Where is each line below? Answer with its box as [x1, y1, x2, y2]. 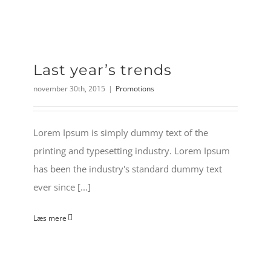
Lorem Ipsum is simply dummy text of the [33, 126, 208, 139]
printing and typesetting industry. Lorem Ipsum [33, 144, 230, 157]
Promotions [116, 83, 154, 94]
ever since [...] [33, 180, 91, 193]
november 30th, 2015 [33, 83, 105, 94]
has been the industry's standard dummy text [33, 162, 222, 175]
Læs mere [33, 212, 67, 223]
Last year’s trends [33, 60, 172, 79]
